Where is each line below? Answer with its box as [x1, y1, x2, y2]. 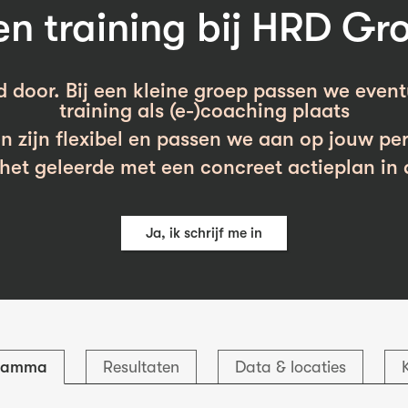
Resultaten [103, 357, 179, 376]
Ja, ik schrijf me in [146, 224, 262, 241]
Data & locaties [235, 357, 346, 376]
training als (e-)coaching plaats [58, 98, 350, 123]
